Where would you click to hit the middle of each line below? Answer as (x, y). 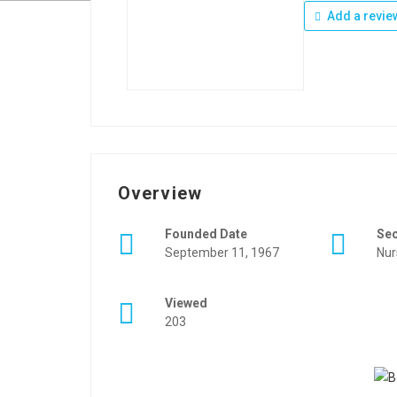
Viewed (186, 303)
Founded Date (206, 234)
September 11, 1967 (222, 253)
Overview (160, 193)
